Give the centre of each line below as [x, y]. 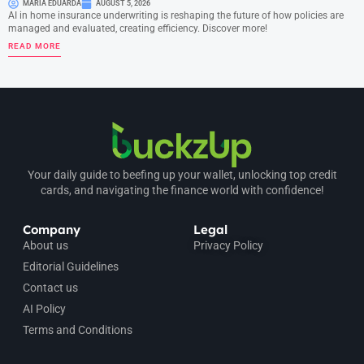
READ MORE [35, 45]
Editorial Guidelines [71, 266]
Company [52, 229]
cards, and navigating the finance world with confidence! [182, 190]
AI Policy [44, 308]
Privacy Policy [228, 245]
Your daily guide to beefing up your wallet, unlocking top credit [182, 174]
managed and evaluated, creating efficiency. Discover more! [138, 28]
